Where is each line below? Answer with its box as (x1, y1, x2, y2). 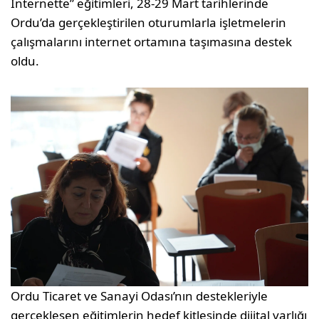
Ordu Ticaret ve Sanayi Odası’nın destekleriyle (11, 287, 268, 304)
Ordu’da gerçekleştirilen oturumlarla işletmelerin (11, 14, 287, 31)
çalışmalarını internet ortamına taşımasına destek (11, 33, 293, 51)
